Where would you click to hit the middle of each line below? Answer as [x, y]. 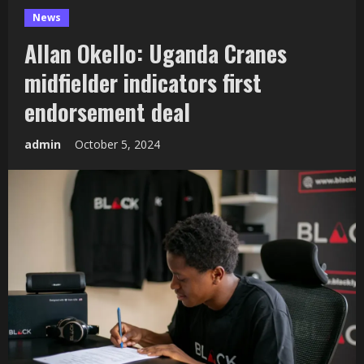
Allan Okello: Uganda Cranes [156, 53]
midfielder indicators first [143, 82]
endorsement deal [107, 111]
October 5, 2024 [119, 144]
